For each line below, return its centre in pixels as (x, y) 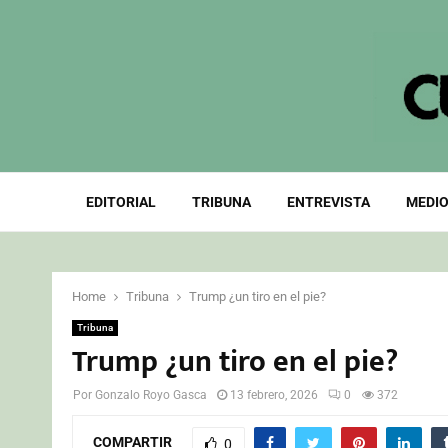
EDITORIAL (120, 202)
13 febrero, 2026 (274, 395)
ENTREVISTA (328, 202)
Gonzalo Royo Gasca (151, 395)
